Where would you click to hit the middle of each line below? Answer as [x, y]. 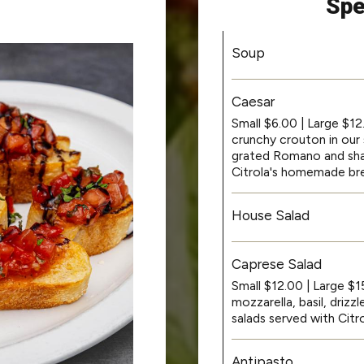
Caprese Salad [277, 264]
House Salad [271, 215]
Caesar [253, 101]
